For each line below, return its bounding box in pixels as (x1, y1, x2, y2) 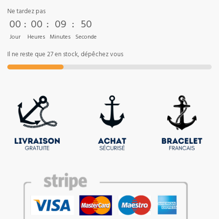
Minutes (50, 32, 71, 43)
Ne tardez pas (7, 6, 45, 18)
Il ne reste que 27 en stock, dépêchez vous (7, 49, 123, 61)
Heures (27, 32, 45, 43)
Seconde (75, 32, 97, 43)
